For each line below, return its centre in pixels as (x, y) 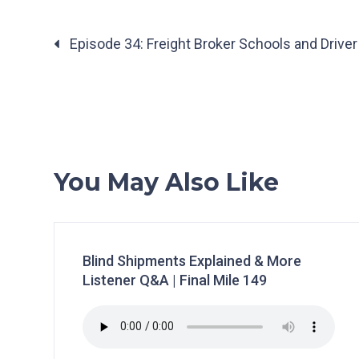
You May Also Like (167, 182)
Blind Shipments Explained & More (192, 260)
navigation (104, 63)
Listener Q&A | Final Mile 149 (175, 280)
